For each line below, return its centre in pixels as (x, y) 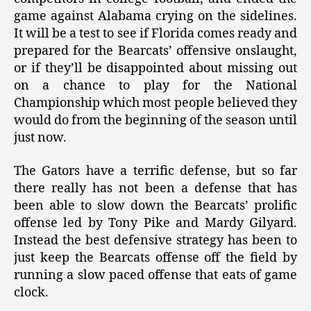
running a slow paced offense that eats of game (155, 275)
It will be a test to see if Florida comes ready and (155, 34)
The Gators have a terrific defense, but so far (155, 171)
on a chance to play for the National (155, 86)
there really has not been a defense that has (155, 188)
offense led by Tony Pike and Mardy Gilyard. (155, 223)
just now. (40, 138)
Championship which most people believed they (155, 103)
